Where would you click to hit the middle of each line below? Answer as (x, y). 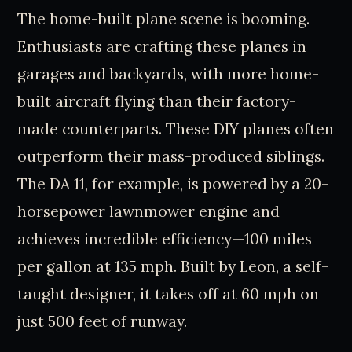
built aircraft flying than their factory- (157, 101)
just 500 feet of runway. (103, 321)
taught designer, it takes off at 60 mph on (169, 293)
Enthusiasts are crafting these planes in (162, 46)
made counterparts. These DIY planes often (176, 128)
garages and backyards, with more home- (169, 73)
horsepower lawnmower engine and (149, 211)
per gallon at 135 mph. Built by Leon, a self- (173, 266)
